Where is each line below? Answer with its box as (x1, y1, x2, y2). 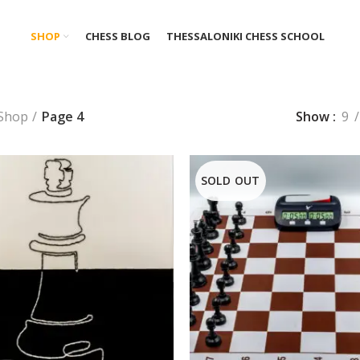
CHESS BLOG (84, 28, 150, 43)
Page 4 (41, 108, 84, 126)
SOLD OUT (200, 172, 260, 188)
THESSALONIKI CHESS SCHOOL (166, 28, 325, 43)
